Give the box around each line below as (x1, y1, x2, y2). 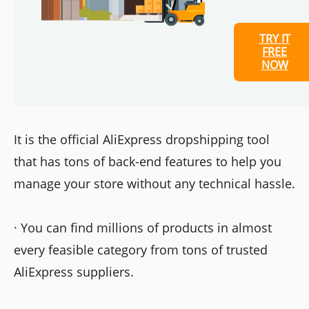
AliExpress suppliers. (14, 263, 134, 281)
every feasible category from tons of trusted (14, 241, 268, 259)
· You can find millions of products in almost (14, 219, 272, 237)
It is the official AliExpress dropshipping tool (14, 131, 270, 148)
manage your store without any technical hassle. (14, 175, 295, 192)
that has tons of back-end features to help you (14, 153, 281, 170)
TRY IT (259, 31, 290, 47)
